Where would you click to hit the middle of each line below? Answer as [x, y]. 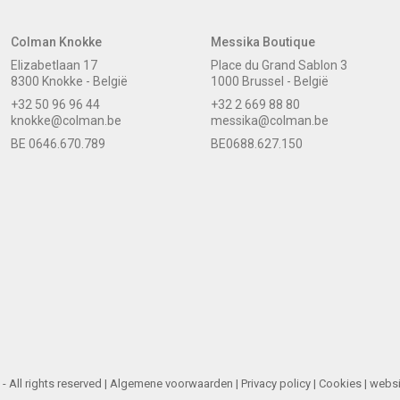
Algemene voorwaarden [171, 384]
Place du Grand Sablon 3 [279, 66]
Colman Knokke [56, 42]
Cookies [340, 384]
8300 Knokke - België [69, 82]
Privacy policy [275, 384]
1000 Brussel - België [269, 82]
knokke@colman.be [66, 121]
